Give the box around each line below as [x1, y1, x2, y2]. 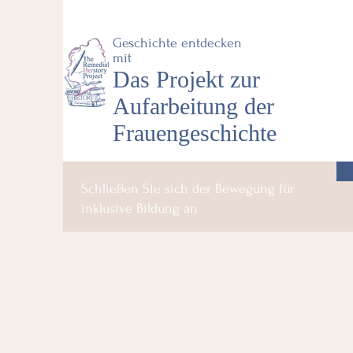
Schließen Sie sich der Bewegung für [81, 181, 295, 196]
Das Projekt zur [113, 66, 260, 92]
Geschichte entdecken [113, 35, 242, 50]
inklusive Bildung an [81, 201, 198, 216]
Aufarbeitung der [113, 93, 274, 119]
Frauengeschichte [113, 120, 277, 146]
